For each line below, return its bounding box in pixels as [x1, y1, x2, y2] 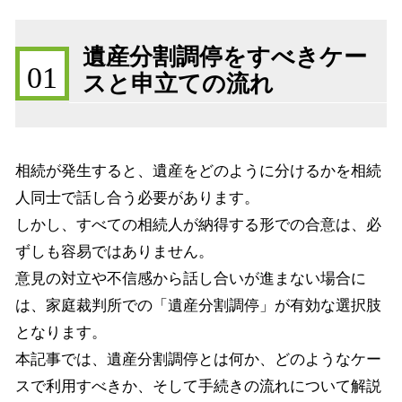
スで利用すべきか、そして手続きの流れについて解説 [15, 378, 381, 395]
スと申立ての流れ [83, 71, 274, 97]
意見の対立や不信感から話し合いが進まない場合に [15, 270, 366, 287]
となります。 [15, 324, 107, 341]
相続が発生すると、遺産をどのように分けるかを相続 [15, 162, 381, 179]
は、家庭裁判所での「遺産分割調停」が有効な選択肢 [15, 297, 381, 314]
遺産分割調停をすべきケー [83, 44, 367, 70]
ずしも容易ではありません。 [15, 243, 214, 260]
